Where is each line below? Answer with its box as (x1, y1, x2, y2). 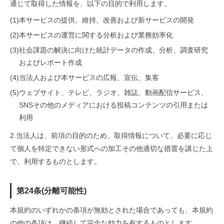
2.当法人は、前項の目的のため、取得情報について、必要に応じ (10, 131, 212, 139)
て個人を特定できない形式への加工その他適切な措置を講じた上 (10, 144, 213, 152)
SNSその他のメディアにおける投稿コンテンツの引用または (19, 101, 208, 109)
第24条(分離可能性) (16, 186, 86, 195)
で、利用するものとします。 (10, 157, 101, 165)
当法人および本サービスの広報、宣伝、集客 (19, 73, 159, 81)
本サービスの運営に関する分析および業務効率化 (19, 31, 173, 39)
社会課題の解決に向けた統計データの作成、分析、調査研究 (19, 46, 208, 54)
